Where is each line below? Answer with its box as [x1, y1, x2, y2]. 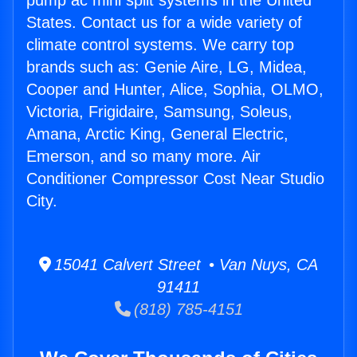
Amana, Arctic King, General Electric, [26, 125, 288, 143]
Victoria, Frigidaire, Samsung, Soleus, [26, 103, 292, 121]
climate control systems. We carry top [26, 36, 294, 54]
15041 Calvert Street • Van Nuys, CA [51, 256, 318, 274]
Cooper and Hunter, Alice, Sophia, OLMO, [26, 80, 324, 99]
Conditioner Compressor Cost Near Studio [26, 170, 324, 188]
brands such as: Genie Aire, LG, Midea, [26, 58, 307, 76]
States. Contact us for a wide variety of [26, 14, 302, 32]
